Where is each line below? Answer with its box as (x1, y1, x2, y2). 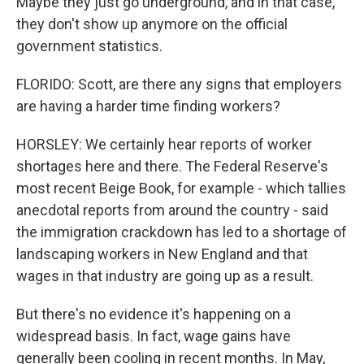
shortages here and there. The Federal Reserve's (16, 158, 328, 175)
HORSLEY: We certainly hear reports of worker (16, 136, 312, 153)
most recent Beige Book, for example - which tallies (16, 180, 346, 197)
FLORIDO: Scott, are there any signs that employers (16, 76, 342, 93)
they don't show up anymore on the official (16, 15, 288, 32)
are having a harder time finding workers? (16, 97, 280, 115)
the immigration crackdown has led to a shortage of (16, 223, 347, 240)
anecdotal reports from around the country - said (16, 201, 328, 219)
